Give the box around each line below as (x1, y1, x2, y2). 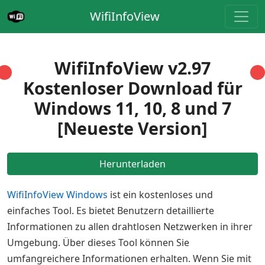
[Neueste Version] (57, 117, 208, 140)
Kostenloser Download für (22, 76, 243, 99)
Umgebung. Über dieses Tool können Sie (7, 236, 189, 249)
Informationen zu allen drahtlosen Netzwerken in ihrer (7, 220, 253, 233)
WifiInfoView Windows (7, 188, 108, 201)
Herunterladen (99, 157, 166, 170)
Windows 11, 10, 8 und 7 (34, 96, 231, 119)
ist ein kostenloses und (108, 188, 213, 201)
